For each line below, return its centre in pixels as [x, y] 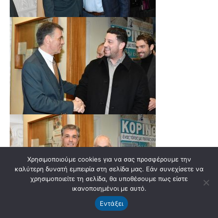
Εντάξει [111, 203]
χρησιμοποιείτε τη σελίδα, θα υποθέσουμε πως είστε [109, 179]
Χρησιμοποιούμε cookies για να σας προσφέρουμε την [109, 159]
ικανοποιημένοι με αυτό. [109, 188]
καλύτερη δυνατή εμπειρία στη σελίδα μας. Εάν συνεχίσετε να [109, 169]
